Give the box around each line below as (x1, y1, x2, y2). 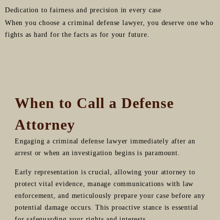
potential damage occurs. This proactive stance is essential (15, 203, 199, 211)
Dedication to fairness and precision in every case (5, 6, 162, 14)
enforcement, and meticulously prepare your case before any (15, 192, 205, 199)
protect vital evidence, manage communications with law (15, 180, 194, 188)
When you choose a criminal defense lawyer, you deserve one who (5, 19, 214, 27)
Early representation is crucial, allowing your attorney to (15, 168, 195, 176)
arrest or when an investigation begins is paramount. (15, 149, 180, 157)
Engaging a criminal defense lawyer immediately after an (15, 137, 195, 145)
